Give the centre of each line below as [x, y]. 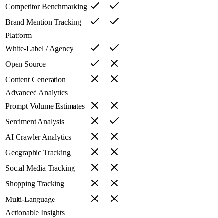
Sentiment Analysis [35, 122]
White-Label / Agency [39, 49]
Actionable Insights [35, 213]
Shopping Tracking [35, 184]
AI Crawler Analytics [38, 137]
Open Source [26, 64]
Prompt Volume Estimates [45, 106]
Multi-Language [30, 200]
